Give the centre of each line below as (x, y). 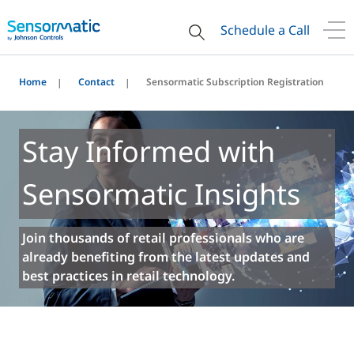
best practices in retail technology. (128, 276)
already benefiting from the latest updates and (166, 257)
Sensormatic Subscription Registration (235, 82)
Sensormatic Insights (161, 194)
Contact (96, 82)
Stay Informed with (149, 151)
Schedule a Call (265, 30)
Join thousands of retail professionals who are (163, 238)
